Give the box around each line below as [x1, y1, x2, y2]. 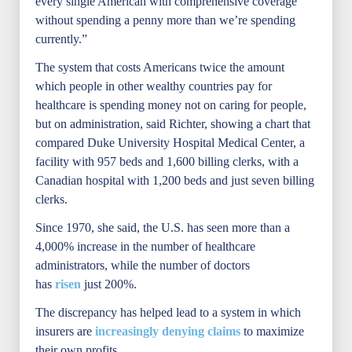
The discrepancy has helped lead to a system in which [35, 306, 301, 319]
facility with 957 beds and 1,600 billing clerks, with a [35, 155, 299, 168]
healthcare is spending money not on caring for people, [35, 98, 306, 112]
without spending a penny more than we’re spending [35, 13, 295, 27]
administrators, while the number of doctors [35, 258, 250, 272]
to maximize [240, 324, 304, 338]
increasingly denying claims [95, 324, 240, 338]
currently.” [35, 32, 87, 46]
